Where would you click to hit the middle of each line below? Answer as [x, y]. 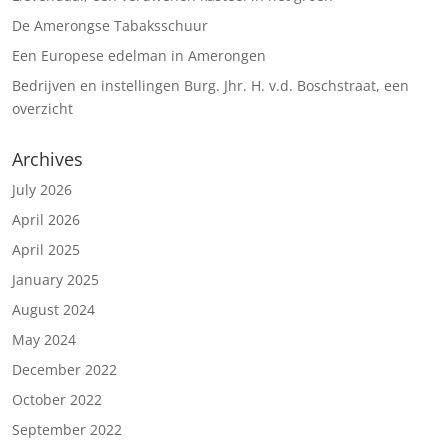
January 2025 [55, 279]
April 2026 [46, 219]
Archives [47, 159]
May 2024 [44, 339]
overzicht [42, 108]
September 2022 [67, 429]
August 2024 [53, 309]
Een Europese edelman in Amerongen [139, 55]
